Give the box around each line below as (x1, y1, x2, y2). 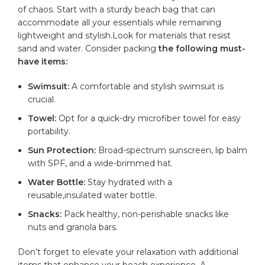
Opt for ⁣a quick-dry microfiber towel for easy (56, 112, 241, 124)
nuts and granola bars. (28, 221, 118, 232)
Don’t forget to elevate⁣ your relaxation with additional (18, 246, 239, 257)
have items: (18, 56, 68, 67)
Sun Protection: (28, 144, 96, 156)
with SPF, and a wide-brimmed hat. (28, 157, 173, 169)
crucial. (28, 93, 56, 105)
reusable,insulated (28, 189, 105, 201)
